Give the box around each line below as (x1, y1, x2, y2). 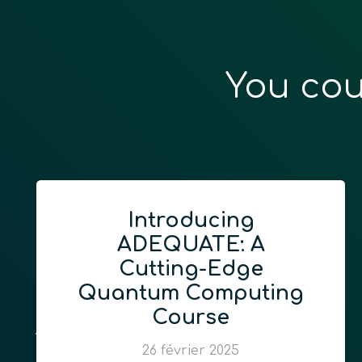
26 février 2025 (142, 343, 239, 359)
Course (152, 305, 229, 329)
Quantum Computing (78, 281, 304, 305)
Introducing (127, 208, 255, 232)
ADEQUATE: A (116, 233, 265, 256)
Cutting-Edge (118, 257, 263, 280)
